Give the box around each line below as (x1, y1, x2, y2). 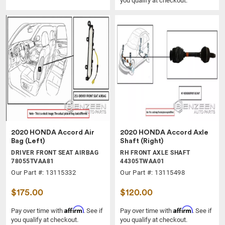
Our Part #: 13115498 (120, 169, 185, 177)
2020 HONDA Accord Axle (120, 129, 208, 137)
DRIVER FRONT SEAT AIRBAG (11, 149, 98, 157)
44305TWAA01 (120, 158, 165, 165)
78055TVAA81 (11, 158, 54, 165)
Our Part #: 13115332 (11, 169, 76, 177)
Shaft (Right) (120, 138, 163, 145)
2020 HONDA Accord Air (11, 129, 94, 137)
